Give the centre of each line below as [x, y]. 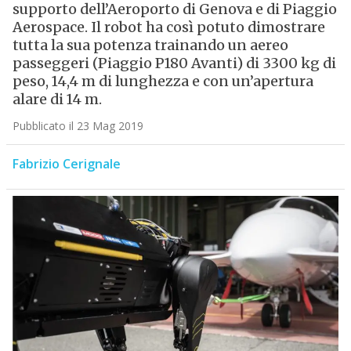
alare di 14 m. [57, 100]
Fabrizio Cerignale [66, 164]
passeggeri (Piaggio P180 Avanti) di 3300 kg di [174, 63]
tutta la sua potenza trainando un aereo [150, 45]
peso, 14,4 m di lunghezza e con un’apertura [163, 81]
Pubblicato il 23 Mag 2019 [78, 126]
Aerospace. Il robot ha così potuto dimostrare [168, 27]
